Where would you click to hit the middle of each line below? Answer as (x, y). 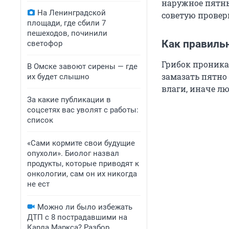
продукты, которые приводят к (83, 164)
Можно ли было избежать (85, 207)
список (40, 120)
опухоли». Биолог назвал (73, 153)
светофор (45, 43)
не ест (38, 184)
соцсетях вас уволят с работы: (83, 110)
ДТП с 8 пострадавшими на (77, 217)
